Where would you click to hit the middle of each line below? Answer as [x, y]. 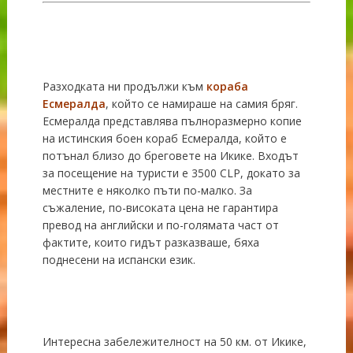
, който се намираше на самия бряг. [201, 103]
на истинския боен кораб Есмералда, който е [164, 138]
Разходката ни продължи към [123, 86]
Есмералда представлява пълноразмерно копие [172, 121]
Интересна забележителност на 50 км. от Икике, [174, 341]
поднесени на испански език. [119, 259]
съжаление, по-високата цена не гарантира [160, 207]
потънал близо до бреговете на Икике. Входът [170, 155]
